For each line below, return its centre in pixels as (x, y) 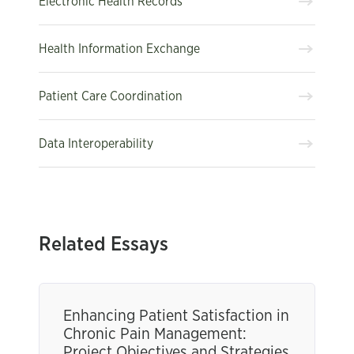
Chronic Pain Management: (155, 334)
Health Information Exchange (119, 49)
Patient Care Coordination (111, 96)
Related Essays (104, 245)
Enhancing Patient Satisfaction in (176, 316)
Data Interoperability (96, 143)
